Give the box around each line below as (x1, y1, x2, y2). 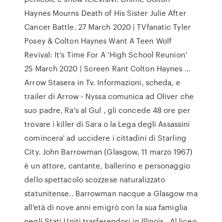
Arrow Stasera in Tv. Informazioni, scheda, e (24, 77, 180, 88)
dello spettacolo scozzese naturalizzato (24, 174, 166, 185)
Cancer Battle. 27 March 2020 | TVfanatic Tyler (24, 21, 191, 32)
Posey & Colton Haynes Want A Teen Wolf (24, 35, 172, 46)
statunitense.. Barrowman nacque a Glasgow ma (24, 188, 198, 199)
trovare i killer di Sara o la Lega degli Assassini (24, 118, 190, 129)
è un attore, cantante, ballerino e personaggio (24, 160, 190, 171)
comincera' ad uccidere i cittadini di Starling (24, 132, 186, 143)
